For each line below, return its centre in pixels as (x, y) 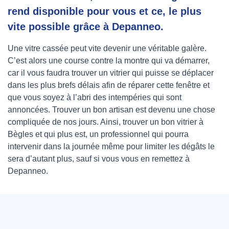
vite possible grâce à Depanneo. (86, 27)
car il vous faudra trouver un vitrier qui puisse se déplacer (111, 73)
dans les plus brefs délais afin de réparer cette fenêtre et (109, 85)
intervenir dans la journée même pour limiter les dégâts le (111, 147)
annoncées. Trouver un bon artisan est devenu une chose (111, 110)
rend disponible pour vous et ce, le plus (105, 12)
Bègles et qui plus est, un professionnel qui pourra (98, 134)
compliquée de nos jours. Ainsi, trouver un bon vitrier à (106, 122)
